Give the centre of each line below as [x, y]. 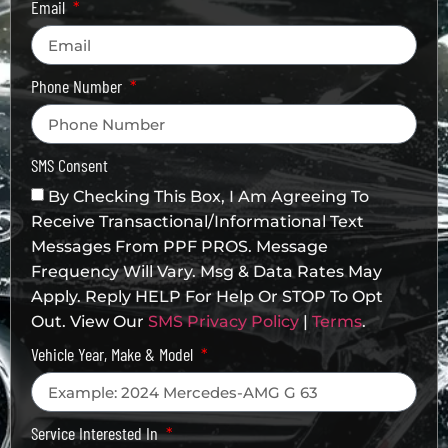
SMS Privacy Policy [223, 321]
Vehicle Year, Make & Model [114, 354]
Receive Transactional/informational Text [197, 221]
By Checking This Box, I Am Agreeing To [208, 196]
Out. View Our [89, 321]
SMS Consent [69, 165]
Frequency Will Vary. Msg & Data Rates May [206, 271]
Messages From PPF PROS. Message [179, 246]
